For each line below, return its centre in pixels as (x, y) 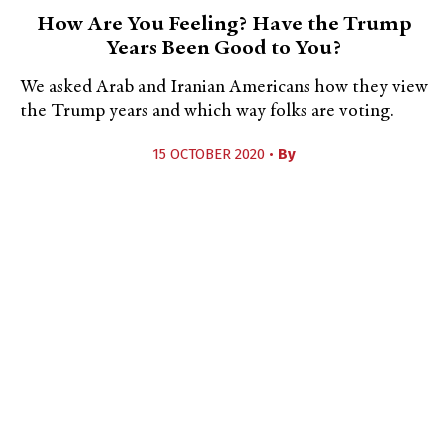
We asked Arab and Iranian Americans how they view (224, 87)
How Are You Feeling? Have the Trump (224, 25)
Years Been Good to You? (224, 49)
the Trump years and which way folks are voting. (207, 111)
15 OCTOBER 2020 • (215, 154)
